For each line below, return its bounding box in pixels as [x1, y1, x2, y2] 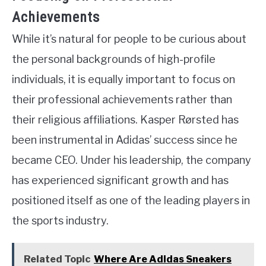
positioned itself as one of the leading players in [12, 194, 250, 207]
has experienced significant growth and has [12, 174, 229, 187]
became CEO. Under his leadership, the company [12, 154, 251, 167]
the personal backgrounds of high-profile [12, 53, 216, 66]
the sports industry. [12, 214, 109, 227]
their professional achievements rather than [12, 93, 232, 106]
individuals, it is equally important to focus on [12, 73, 235, 86]
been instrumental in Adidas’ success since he [12, 134, 237, 147]
